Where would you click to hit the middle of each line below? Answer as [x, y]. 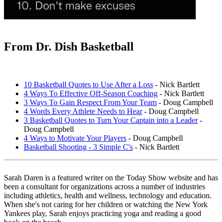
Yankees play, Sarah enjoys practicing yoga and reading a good [103, 213]
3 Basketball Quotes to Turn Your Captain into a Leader [111, 120]
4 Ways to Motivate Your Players [75, 138]
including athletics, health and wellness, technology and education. [108, 195]
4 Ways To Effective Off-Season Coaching [91, 93]
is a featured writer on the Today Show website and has [131, 177]
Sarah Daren [24, 177]
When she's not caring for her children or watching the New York [106, 204]
